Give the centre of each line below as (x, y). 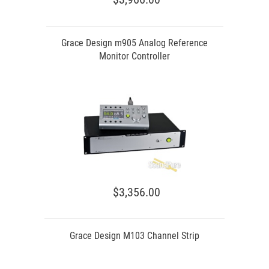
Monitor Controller (134, 56)
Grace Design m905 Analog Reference (134, 43)
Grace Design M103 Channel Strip (134, 236)
